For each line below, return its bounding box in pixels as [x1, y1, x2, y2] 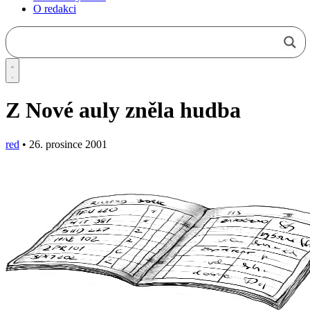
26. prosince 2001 [26, 138, 107, 150]
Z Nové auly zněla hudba [6, 98, 241, 123]
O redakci [33, 2, 76, 15]
